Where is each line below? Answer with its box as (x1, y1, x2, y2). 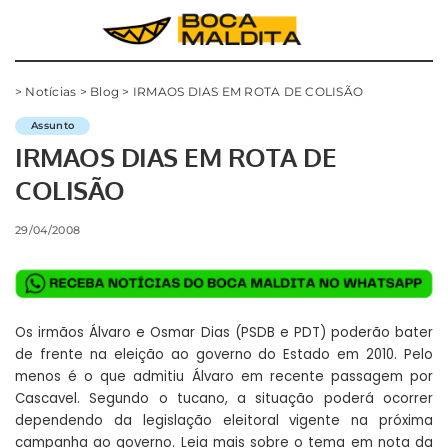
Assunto (31, 119, 75, 132)
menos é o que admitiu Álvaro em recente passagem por (15, 366, 433, 386)
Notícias (25, 84, 77, 99)
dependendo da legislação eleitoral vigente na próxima (15, 410, 433, 430)
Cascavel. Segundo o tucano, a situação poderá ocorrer (15, 388, 433, 408)
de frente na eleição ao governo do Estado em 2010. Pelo (15, 344, 433, 364)
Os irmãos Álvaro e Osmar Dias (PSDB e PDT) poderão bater (15, 322, 433, 342)
